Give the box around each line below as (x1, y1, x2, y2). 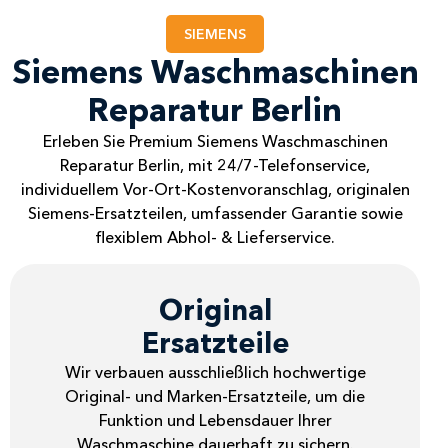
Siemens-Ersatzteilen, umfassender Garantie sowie (27, 203, 403, 224)
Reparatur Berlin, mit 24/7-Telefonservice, (60, 155, 371, 176)
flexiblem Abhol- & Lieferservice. (95, 227, 336, 248)
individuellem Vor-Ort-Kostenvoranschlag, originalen (20, 179, 410, 200)
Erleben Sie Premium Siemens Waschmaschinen (42, 131, 388, 152)
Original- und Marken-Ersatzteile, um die (65, 385, 366, 406)
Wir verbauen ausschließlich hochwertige (64, 361, 366, 382)
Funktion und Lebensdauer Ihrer (98, 409, 332, 430)
